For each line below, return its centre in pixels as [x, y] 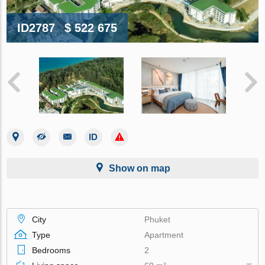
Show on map [140, 168]
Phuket [158, 219]
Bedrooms [51, 250]
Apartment [164, 235]
